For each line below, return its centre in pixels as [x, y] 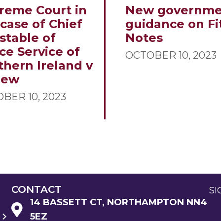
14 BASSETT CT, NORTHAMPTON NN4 [118, 203]
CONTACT [36, 190]
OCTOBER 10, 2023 [171, 55]
